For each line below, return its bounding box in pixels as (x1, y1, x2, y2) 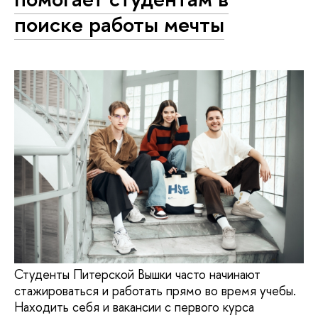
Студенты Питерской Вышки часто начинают (14, 265, 261, 284)
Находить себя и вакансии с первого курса (14, 298, 254, 317)
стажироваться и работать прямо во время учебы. (14, 282, 296, 300)
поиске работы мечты (14, 9, 224, 39)
